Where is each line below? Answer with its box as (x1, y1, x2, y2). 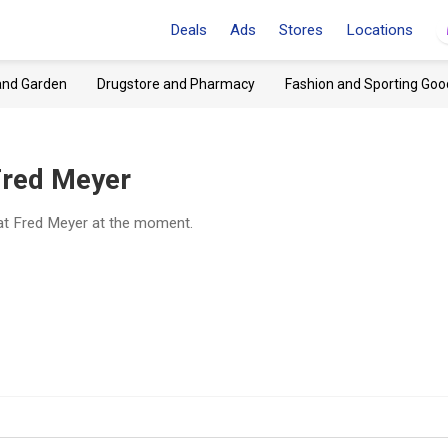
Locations (346, 21, 413, 39)
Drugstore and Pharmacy (97, 76, 255, 92)
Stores (279, 21, 323, 39)
